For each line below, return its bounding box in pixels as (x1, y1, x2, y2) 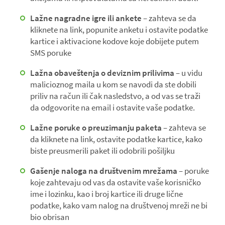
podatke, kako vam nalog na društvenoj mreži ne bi (30, 200, 207, 211)
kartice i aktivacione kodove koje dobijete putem (30, 36, 199, 47)
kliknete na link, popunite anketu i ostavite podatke (30, 24, 208, 35)
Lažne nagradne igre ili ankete (30, 13, 142, 24)
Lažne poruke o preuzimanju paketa (30, 122, 162, 133)
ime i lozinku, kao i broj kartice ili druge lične (30, 188, 183, 199)
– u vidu (174, 67, 202, 78)
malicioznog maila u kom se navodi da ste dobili (30, 79, 196, 90)
